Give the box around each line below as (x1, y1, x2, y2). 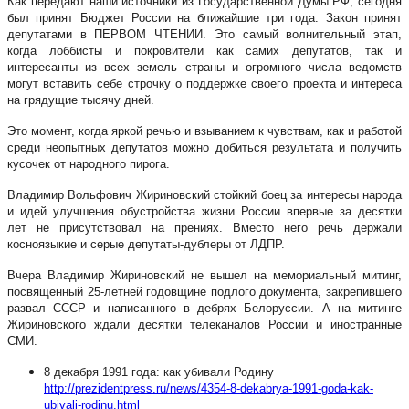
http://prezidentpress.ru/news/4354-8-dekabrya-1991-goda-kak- (44, 381, 373, 395)
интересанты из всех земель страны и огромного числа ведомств (7, 59, 402, 74)
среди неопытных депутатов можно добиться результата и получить (7, 140, 402, 154)
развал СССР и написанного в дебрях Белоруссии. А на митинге (7, 300, 402, 315)
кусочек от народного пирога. (7, 156, 170, 171)
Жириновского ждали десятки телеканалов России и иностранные (7, 317, 402, 331)
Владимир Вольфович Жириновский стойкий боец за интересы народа (7, 187, 402, 202)
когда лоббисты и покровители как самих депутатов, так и (7, 43, 402, 58)
